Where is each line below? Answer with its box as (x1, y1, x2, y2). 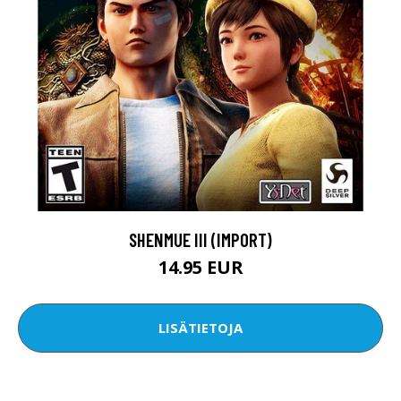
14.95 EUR (158, 254, 243, 279)
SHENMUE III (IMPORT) (129, 227, 272, 251)
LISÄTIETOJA (158, 319, 243, 337)
